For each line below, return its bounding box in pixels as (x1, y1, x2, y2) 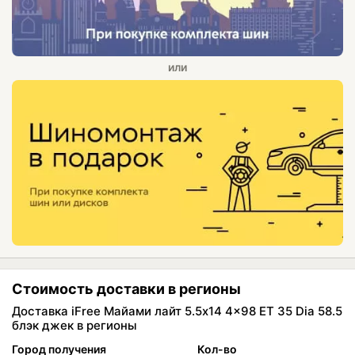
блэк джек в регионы (12, 318, 137, 334)
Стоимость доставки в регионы (12, 281, 241, 298)
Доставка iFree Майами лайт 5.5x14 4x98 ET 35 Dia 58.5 (12, 303, 342, 319)
